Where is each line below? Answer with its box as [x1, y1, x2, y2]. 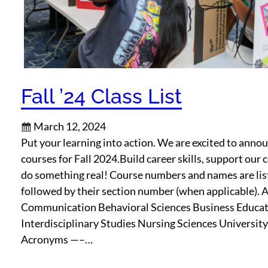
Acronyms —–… [21, 233, 93, 246]
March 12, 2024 [33, 120, 106, 133]
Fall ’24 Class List [21, 84, 182, 109]
